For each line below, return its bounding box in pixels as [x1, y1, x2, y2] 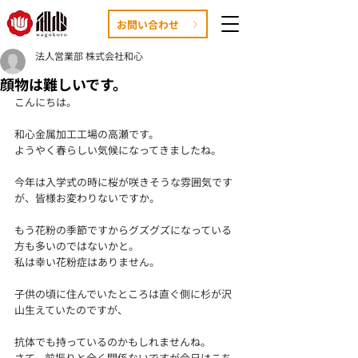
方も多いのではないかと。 [14, 238, 139, 253]
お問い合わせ [116, 16, 179, 32]
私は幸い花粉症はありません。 [14, 254, 160, 269]
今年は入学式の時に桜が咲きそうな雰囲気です [14, 174, 233, 189]
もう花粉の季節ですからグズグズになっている [14, 222, 232, 237]
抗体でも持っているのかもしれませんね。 [14, 334, 211, 349]
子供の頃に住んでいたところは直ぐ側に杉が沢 [14, 286, 232, 301]
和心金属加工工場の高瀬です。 [14, 126, 159, 141]
